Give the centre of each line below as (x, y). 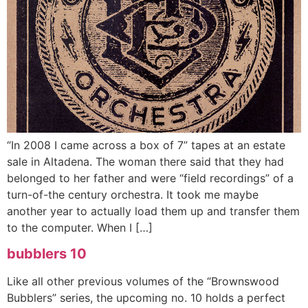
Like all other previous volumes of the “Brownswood (143, 282)
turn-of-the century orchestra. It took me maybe (133, 195)
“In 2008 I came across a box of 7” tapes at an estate (146, 145)
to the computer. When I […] (80, 228)
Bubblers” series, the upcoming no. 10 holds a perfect (146, 298)
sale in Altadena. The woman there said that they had (145, 162)
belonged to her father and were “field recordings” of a (150, 178)
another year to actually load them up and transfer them (153, 211)
